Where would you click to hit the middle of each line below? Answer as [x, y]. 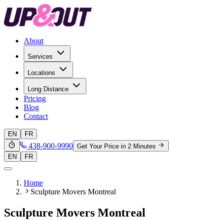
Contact [36, 116]
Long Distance [48, 89]
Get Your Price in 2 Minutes [116, 146]
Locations [41, 73]
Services [40, 56]
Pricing [35, 98]
